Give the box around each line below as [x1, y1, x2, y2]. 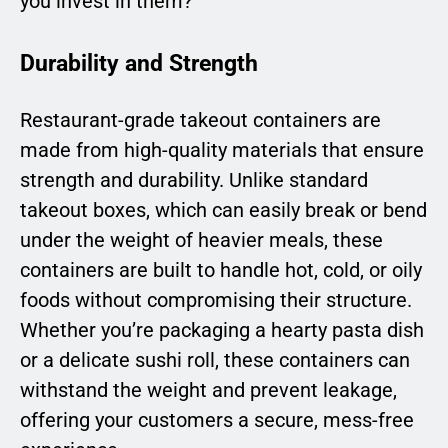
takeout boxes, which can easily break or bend [20, 197, 427, 222]
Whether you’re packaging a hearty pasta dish [20, 317, 424, 342]
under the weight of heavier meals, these [20, 227, 383, 252]
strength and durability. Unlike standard [20, 167, 368, 192]
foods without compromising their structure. [20, 287, 412, 312]
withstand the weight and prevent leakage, [20, 377, 397, 402]
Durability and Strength [20, 49, 258, 78]
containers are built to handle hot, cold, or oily [20, 257, 422, 282]
